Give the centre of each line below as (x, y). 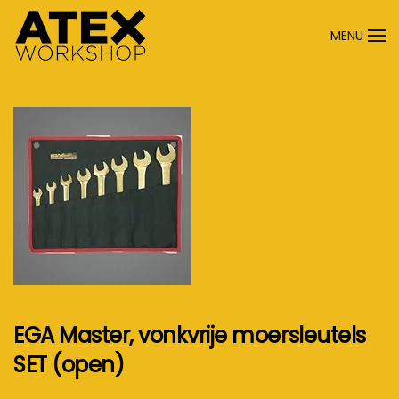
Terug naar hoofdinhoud (138, 52)
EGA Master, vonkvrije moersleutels (190, 335)
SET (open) (69, 365)
